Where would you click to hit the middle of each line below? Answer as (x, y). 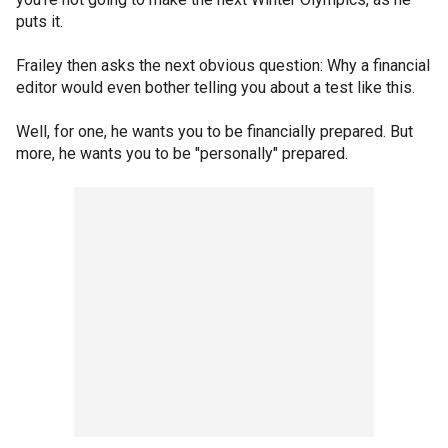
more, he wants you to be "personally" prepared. (182, 153)
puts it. (39, 21)
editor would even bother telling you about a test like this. (215, 87)
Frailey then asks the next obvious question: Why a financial (223, 65)
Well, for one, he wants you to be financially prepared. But (214, 131)
